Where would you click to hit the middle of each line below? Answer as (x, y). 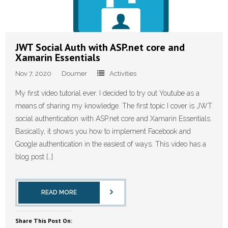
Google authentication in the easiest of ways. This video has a (111, 144)
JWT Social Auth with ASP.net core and (100, 47)
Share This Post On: (44, 220)
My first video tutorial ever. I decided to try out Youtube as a (107, 93)
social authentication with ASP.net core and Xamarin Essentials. (113, 118)
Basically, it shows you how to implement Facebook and (103, 131)
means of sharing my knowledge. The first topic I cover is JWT (114, 106)
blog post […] (34, 156)
